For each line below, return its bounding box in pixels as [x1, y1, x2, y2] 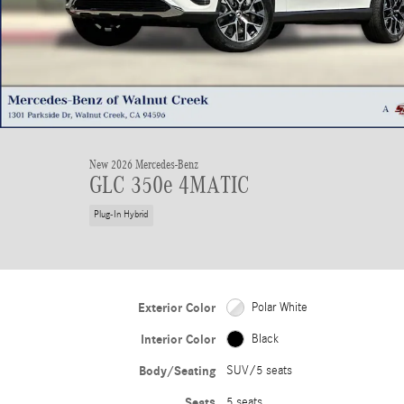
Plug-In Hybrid [94, 209, 149, 221]
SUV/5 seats [225, 363, 292, 378]
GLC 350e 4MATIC [89, 171, 250, 198]
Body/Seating [138, 363, 216, 379]
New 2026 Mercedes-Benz [89, 158, 198, 171]
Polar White [251, 299, 308, 315]
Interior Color [140, 331, 216, 347]
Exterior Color [137, 299, 216, 316]
